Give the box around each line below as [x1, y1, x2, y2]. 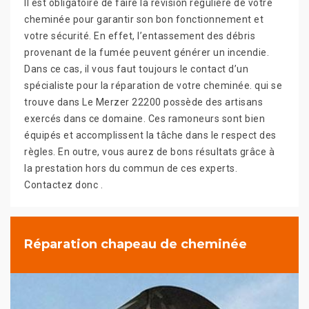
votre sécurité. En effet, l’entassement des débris [24, 30, 255, 41]
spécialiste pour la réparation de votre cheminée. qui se [24, 79, 282, 91]
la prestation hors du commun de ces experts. [24, 162, 237, 174]
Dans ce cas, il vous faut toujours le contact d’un [24, 63, 248, 74]
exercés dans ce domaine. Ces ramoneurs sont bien [24, 112, 265, 124]
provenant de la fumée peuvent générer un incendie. [24, 46, 269, 58]
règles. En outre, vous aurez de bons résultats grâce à [24, 146, 275, 157]
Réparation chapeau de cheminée [24, 237, 247, 252]
